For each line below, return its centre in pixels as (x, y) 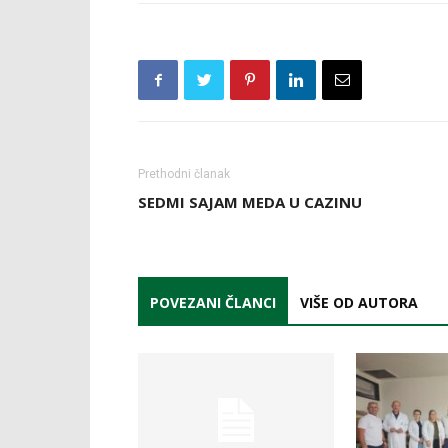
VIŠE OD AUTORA (359, 303)
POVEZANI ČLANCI (213, 303)
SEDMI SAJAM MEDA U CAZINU (250, 202)
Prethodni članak (184, 174)
